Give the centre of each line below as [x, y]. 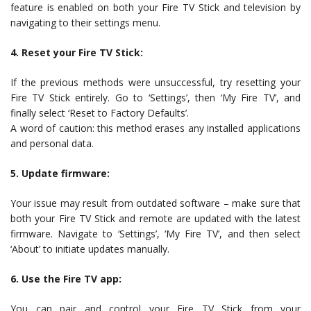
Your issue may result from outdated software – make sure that [155, 203]
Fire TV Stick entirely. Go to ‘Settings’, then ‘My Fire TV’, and [155, 98]
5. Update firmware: [60, 173]
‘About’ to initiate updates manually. [90, 249]
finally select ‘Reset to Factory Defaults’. [100, 113]
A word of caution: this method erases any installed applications [155, 128]
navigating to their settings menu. [85, 23]
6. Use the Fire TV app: [66, 279]
